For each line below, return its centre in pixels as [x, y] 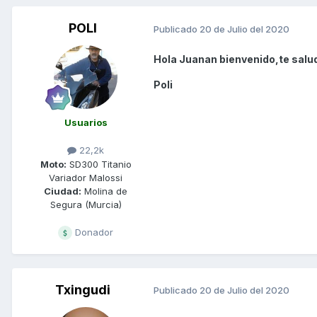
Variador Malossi [86, 177]
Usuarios [86, 123]
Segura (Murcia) [86, 204]
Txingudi [83, 289]
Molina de [104, 191]
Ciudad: [63, 191]
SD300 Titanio [99, 164]
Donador [93, 232]
